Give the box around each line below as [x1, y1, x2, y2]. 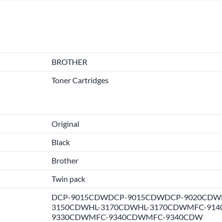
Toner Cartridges [52, 75, 109, 85]
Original [52, 119, 79, 128]
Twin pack [52, 174, 85, 183]
